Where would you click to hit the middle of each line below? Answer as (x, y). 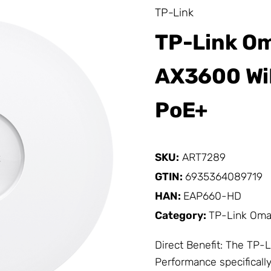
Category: (182, 215)
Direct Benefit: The (201, 245)
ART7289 (204, 157)
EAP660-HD (212, 196)
